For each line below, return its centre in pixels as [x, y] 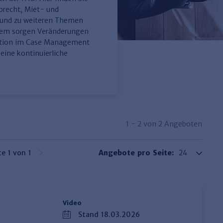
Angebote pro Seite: [136, 153]
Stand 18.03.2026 [109, 215]
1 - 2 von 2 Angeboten [164, 124]
